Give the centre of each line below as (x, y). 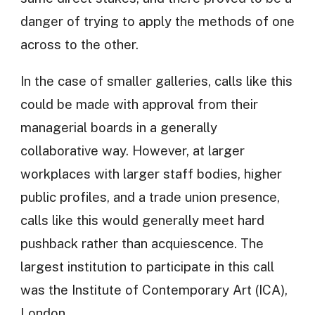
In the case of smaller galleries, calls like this (156, 81)
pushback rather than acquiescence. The (142, 243)
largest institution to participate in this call (147, 266)
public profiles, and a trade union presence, (150, 197)
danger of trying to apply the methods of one (157, 21)
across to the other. (79, 45)
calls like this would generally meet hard (142, 220)
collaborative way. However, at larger (132, 150)
